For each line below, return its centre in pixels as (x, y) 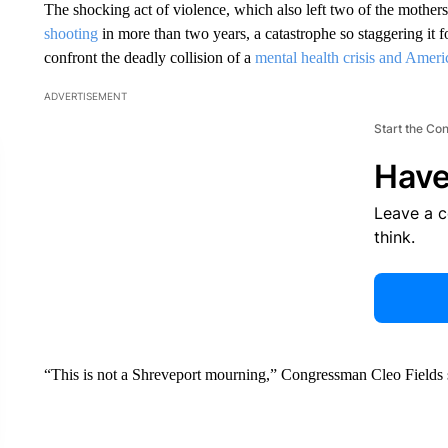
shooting (70, 33)
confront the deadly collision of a (147, 57)
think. (394, 237)
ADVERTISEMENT (85, 96)
